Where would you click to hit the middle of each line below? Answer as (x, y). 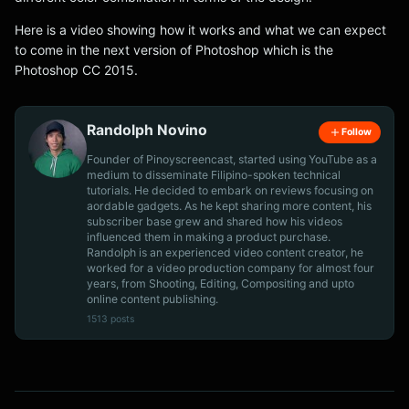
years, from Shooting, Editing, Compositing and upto (220, 283)
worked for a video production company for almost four (231, 267)
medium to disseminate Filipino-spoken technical (214, 174)
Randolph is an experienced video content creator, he (225, 252)
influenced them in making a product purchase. (209, 236)
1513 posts (110, 319)
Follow (356, 131)
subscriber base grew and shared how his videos (215, 221)
